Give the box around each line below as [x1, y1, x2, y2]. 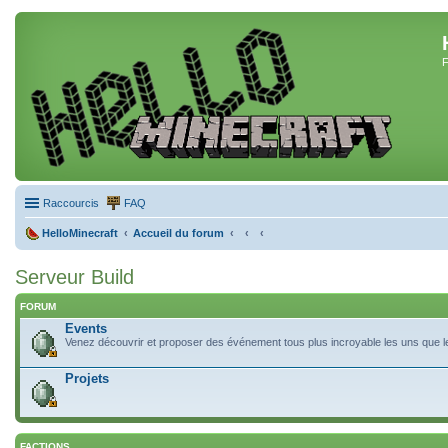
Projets [65, 371, 109, 386]
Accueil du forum [133, 227, 224, 239]
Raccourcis [43, 197, 99, 209]
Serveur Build [15, 266, 134, 288]
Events [65, 321, 107, 336]
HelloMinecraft [42, 227, 118, 239]
